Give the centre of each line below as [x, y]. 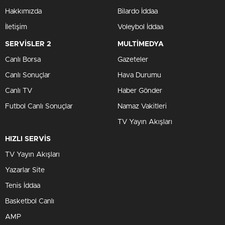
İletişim [16, 27]
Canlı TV [19, 91]
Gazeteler [133, 60]
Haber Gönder [140, 91]
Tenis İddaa [23, 186]
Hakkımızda [23, 12]
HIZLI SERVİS [28, 139]
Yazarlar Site [25, 170]
